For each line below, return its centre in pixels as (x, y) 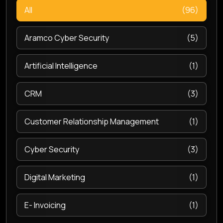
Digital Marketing (55, 177)
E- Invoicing (45, 205)
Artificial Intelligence (61, 66)
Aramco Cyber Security (67, 38)
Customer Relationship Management (92, 121)
